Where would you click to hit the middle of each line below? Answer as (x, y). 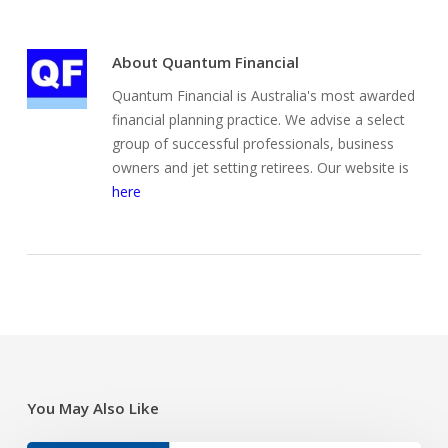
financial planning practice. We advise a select (258, 119)
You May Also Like (92, 408)
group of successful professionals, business (252, 143)
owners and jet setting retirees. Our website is (260, 167)
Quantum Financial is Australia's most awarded (263, 95)
